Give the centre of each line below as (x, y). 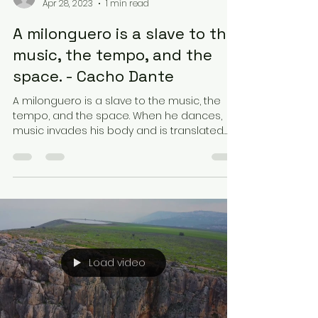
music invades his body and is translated (118, 131)
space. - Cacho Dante (93, 76)
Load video (117, 262)
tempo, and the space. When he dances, (117, 116)
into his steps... (48, 146)
